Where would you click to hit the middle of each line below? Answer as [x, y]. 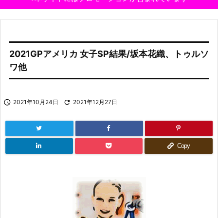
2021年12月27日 [95, 102]
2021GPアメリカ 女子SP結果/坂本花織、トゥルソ [109, 54]
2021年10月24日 [36, 102]
